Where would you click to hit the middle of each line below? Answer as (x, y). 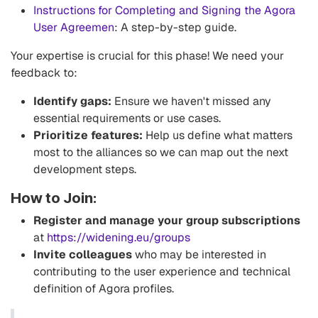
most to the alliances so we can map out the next (161, 152)
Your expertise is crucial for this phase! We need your (147, 56)
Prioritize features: (88, 135)
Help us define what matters (218, 135)
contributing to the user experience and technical (162, 272)
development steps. (85, 169)
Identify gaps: (72, 101)
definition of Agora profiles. (104, 289)
